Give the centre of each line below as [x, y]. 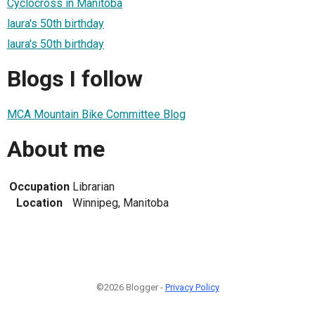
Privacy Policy [192, 287]
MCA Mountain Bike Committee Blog [96, 114]
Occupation [39, 186]
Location [39, 202]
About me [56, 149]
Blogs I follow [75, 79]
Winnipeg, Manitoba [121, 202]
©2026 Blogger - [130, 287]
